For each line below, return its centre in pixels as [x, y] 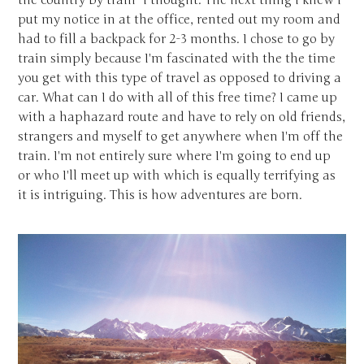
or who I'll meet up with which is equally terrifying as [177, 176]
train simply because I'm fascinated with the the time [177, 59]
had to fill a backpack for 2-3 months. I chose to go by [177, 39]
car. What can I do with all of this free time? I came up [178, 98]
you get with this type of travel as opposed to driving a [180, 78]
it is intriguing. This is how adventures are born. [160, 195]
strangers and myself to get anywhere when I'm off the [181, 137]
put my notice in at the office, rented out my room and [180, 20]
